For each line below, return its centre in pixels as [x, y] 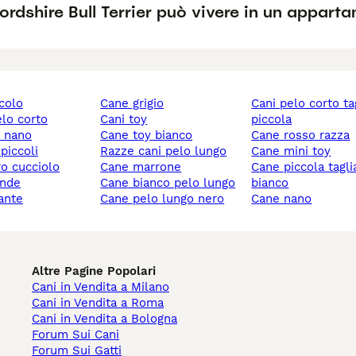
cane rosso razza [305, 135]
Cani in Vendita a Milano [101, 287]
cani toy [128, 120]
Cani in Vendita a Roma [98, 303]
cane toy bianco [151, 135]
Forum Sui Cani [75, 335]
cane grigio [136, 104]
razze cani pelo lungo [168, 151]
